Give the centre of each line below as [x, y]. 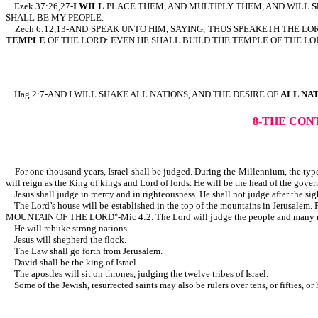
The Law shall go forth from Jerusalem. [84, 251]
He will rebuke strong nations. [67, 228]
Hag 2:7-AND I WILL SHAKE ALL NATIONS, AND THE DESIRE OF [143, 94]
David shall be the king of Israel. [72, 262]
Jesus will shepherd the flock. [66, 239]
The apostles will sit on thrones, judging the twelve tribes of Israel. [137, 273]
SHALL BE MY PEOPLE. [55, 18]
